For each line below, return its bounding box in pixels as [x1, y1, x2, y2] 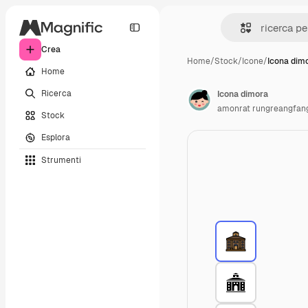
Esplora [41, 131, 70, 143]
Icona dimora [217, 89, 268, 100]
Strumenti [41, 154, 81, 166]
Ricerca [41, 87, 71, 99]
